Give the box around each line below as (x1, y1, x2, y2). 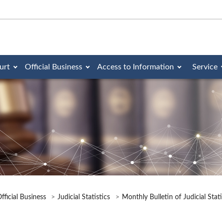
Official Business (25, 63, 82, 71)
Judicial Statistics (57, 194, 111, 201)
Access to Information (97, 63, 174, 71)
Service (192, 63, 218, 71)
